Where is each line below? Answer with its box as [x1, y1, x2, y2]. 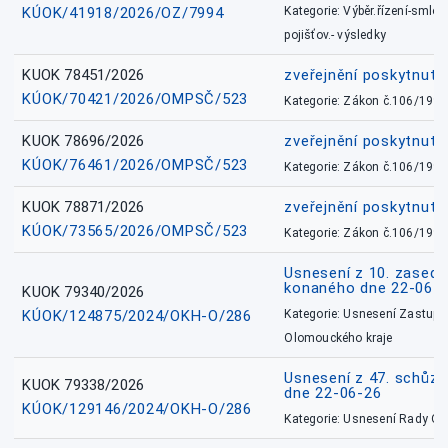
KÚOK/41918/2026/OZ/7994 [22, 4, 224, 23]
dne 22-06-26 [284, 384, 382, 403]
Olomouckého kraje [284, 331, 393, 346]
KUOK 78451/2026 [22, 66, 145, 85]
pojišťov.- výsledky [284, 28, 386, 43]
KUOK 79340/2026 [22, 283, 145, 302]
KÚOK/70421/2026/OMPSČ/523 [22, 90, 249, 109]
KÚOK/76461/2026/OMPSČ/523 [22, 156, 249, 175]
